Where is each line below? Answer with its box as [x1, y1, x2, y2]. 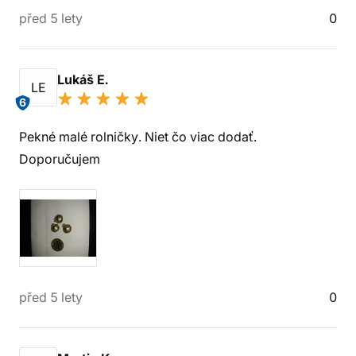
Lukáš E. [57, 72, 111, 87]
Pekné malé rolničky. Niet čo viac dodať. [19, 129, 257, 145]
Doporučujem [19, 151, 100, 167]
